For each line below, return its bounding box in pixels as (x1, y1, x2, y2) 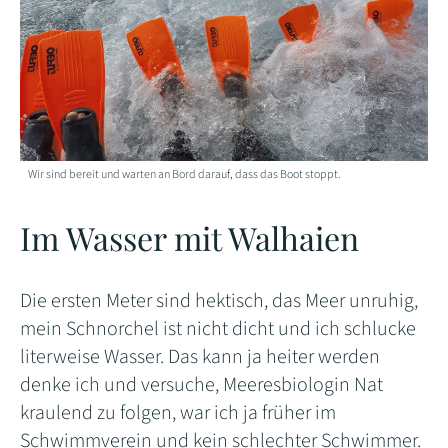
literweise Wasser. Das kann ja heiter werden (20, 343, 380, 372)
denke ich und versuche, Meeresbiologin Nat (20, 371, 383, 400)
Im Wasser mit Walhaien (20, 216, 359, 260)
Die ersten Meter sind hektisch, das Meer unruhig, (20, 287, 418, 316)
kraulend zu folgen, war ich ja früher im (20, 399, 336, 428)
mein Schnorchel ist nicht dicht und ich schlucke (20, 315, 416, 344)
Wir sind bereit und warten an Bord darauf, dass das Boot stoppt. (28, 166, 342, 184)
